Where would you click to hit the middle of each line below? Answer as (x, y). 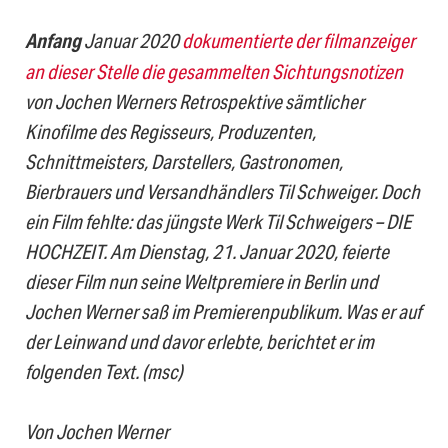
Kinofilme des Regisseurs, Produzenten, (170, 131)
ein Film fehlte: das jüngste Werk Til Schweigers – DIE (218, 221)
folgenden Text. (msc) (104, 371)
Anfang (53, 41)
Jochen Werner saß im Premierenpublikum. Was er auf (223, 311)
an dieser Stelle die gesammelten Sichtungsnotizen (214, 71)
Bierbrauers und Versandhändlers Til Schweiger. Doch (222, 191)
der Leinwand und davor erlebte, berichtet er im (199, 341)
